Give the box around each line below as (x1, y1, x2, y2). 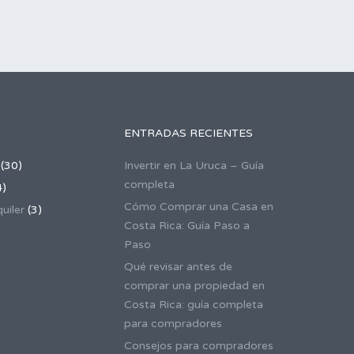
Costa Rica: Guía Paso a (123, 219, 250, 232)
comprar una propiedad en (123, 279, 265, 292)
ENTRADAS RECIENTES (123, 126, 253, 140)
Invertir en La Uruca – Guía (123, 159, 264, 172)
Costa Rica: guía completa (123, 298, 263, 311)
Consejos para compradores (123, 339, 273, 352)
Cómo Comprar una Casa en (123, 200, 273, 213)
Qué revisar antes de (123, 260, 232, 273)
